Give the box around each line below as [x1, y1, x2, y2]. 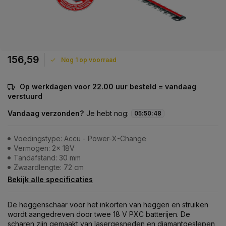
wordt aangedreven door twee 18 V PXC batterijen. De [8, 210, 190, 218]
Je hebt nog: [86, 109, 129, 118]
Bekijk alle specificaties [8, 175, 93, 184]
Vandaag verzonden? [8, 109, 84, 118]
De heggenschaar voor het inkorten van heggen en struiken [8, 200, 208, 209]
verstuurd [8, 92, 42, 100]
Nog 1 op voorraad [61, 55, 117, 64]
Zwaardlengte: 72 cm [14, 163, 84, 172]
